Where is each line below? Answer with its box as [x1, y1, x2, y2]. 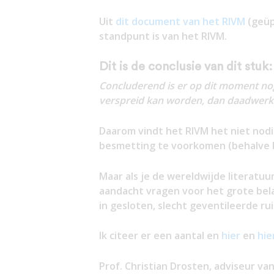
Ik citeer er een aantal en [98, 229, 221, 243]
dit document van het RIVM [115, 15, 245, 29]
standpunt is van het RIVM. [98, 29, 227, 43]
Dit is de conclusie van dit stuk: [98, 60, 272, 73]
